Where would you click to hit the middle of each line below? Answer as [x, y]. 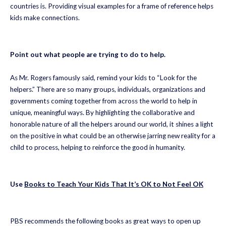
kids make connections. [45, 17]
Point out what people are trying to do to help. [89, 54]
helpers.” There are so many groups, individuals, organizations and [108, 89]
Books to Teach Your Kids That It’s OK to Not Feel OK [114, 184]
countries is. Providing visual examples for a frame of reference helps [112, 6]
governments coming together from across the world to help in [104, 101]
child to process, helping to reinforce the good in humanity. [98, 147]
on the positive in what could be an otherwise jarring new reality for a [113, 135]
